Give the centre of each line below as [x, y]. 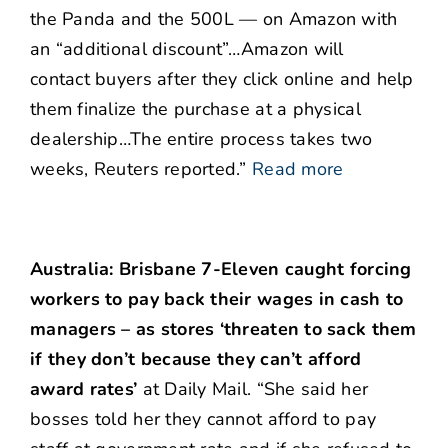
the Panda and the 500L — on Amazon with [214, 19]
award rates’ [84, 389]
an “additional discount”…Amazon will [187, 49]
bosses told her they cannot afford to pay [203, 419]
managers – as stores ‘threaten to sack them [223, 329]
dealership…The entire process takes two [201, 139]
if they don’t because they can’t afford [196, 359]
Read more [298, 169]
